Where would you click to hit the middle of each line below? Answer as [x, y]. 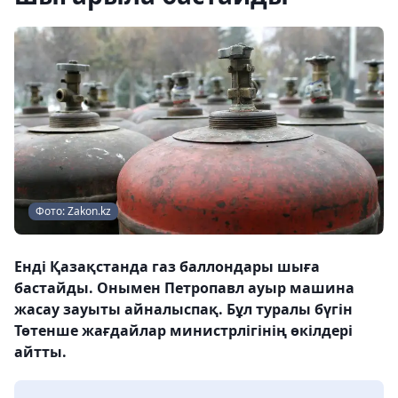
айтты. [40, 352]
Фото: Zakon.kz [73, 211]
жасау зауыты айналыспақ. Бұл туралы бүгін [183, 309]
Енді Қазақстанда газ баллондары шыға [167, 267]
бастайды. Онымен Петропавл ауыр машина [184, 288]
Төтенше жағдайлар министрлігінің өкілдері [183, 330]
